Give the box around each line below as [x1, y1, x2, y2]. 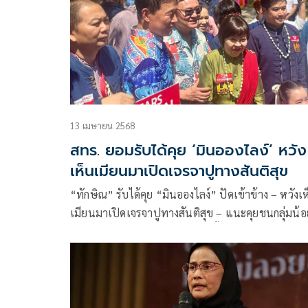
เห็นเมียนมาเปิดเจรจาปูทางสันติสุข [70, 159, 288, 182]
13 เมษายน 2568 [70, 119, 135, 131]
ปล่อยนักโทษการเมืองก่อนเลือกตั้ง [70, 223, 225, 239]
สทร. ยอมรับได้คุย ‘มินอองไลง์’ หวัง [70, 138, 307, 162]
